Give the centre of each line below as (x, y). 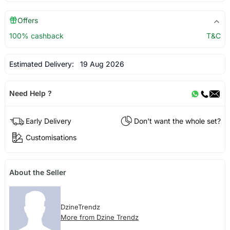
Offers (27, 21)
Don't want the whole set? (178, 121)
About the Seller (37, 172)
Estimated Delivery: (42, 64)
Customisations (51, 137)
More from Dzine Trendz (99, 217)
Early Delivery (48, 121)
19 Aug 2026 (100, 64)
